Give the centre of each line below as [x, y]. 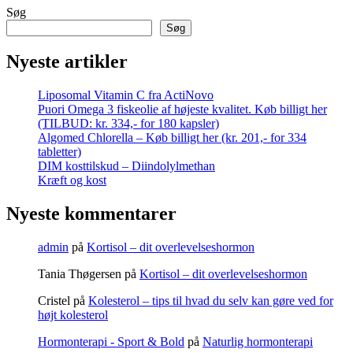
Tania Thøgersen [80, 274]
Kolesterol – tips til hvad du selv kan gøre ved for [211, 301]
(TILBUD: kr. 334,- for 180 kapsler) [128, 124]
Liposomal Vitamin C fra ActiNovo [126, 95]
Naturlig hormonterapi [258, 342]
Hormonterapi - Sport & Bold [111, 342]
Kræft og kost [72, 180]
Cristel [54, 301]
